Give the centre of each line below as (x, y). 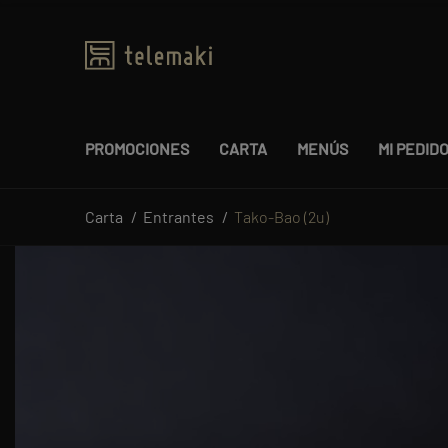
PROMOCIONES (137, 148)
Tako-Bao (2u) (281, 216)
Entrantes (178, 216)
